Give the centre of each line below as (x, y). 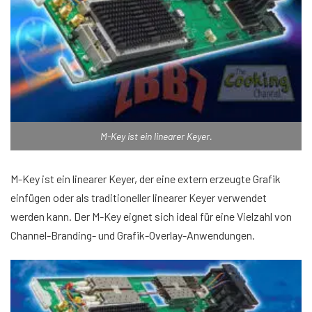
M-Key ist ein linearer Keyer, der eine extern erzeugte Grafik (146, 178)
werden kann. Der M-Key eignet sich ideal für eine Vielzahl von (151, 216)
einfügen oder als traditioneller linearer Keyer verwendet (139, 197)
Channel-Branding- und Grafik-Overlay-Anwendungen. (134, 235)
